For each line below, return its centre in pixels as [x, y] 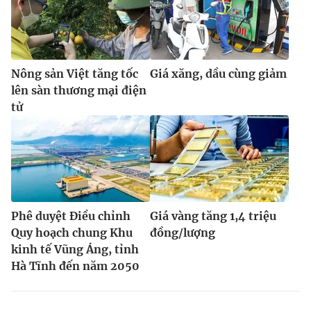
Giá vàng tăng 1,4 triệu [213, 216]
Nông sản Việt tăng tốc [75, 73]
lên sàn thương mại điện [79, 90]
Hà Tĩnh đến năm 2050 [75, 266]
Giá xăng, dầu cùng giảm [218, 73]
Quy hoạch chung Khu [72, 232]
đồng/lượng [183, 232]
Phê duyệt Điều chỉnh [71, 216]
